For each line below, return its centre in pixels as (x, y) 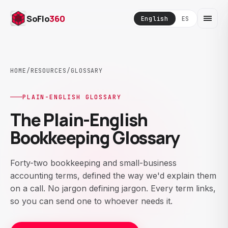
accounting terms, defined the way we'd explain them (113, 176)
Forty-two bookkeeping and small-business (93, 163)
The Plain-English (79, 120)
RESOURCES (48, 70)
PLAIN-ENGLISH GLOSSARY (72, 97)
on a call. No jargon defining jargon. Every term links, (113, 188)
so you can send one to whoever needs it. (91, 201)
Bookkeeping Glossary (95, 137)
